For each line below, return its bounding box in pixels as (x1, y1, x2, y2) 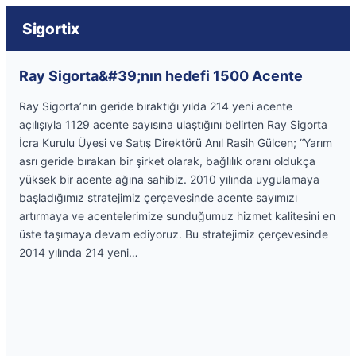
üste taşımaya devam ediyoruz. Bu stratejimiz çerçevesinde (19, 227, 328, 241)
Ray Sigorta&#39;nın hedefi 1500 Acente (19, 68, 303, 84)
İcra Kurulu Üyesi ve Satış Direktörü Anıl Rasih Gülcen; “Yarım (19, 136, 332, 149)
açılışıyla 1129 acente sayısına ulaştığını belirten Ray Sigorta (19, 118, 327, 131)
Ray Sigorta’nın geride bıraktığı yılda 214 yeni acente (19, 99, 292, 113)
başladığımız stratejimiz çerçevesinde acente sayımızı (19, 191, 297, 204)
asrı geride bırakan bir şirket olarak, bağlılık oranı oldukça (19, 154, 315, 168)
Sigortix (22, 19, 79, 38)
